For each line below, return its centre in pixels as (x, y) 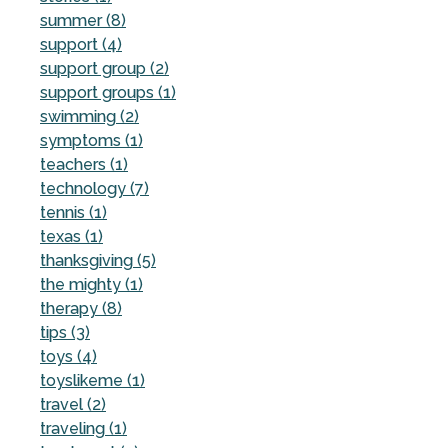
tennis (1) (73, 212)
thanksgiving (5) (98, 260)
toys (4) (68, 356)
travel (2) (73, 404)
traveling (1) (83, 428)
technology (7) (94, 188)
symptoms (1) (91, 140)
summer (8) (83, 20)
